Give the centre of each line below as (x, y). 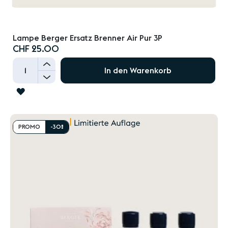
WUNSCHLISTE (52, 106)
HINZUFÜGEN (50, 121)
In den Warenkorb (138, 70)
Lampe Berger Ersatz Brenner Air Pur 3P (88, 38)
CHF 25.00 (36, 49)
